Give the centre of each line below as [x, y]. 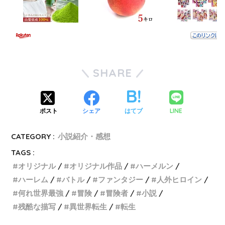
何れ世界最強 [41, 193]
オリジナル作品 [96, 166]
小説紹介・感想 [84, 137]
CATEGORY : [33, 137]
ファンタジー [121, 180]
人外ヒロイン [180, 180]
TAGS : [23, 153]
